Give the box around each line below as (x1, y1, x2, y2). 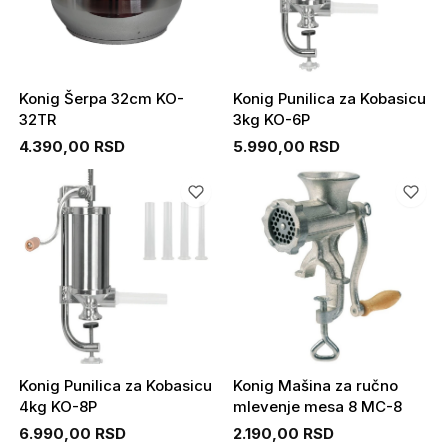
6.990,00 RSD (18, 424, 126, 444)
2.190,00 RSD (233, 424, 335, 444)
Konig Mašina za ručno (233, 376, 399, 396)
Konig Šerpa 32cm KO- (18, 88, 184, 108)
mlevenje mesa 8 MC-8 (233, 397, 403, 417)
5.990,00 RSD (233, 136, 341, 156)
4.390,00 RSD (18, 136, 125, 156)
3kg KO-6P (233, 109, 311, 129)
